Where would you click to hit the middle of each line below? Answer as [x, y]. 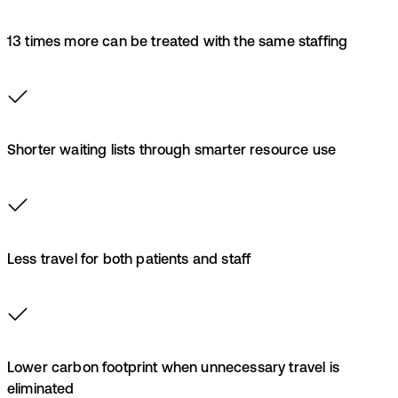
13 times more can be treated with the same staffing [178, 42]
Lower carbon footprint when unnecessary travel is [173, 369]
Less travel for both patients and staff [129, 260]
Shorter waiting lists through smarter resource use [171, 151]
